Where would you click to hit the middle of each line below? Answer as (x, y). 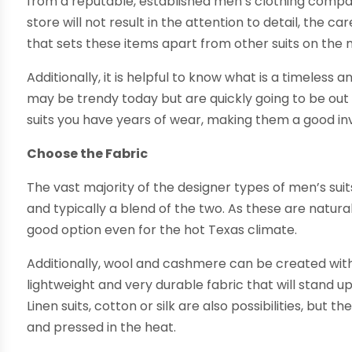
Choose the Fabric (88, 153)
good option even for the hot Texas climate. (162, 229)
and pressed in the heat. (102, 327)
